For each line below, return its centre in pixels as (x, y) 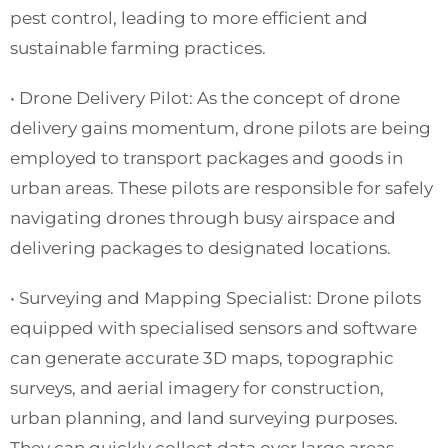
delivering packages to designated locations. (200, 248)
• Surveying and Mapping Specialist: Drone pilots (215, 298)
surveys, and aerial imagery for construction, (197, 388)
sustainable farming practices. (138, 48)
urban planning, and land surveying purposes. (204, 418)
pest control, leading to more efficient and (189, 18)
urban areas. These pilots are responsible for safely (221, 188)
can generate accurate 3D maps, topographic (202, 358)
